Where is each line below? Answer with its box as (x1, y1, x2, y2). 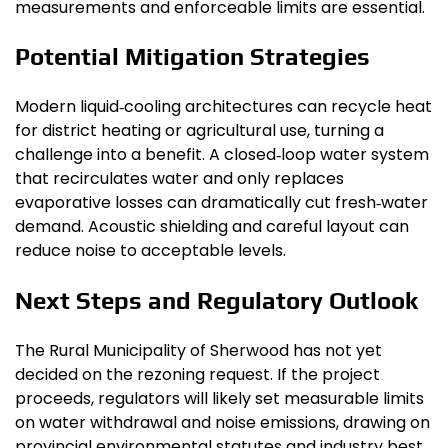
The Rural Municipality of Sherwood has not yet (15, 339, 382, 363)
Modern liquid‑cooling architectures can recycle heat (15, 95, 432, 119)
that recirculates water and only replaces (15, 167, 344, 191)
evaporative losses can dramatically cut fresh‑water (15, 191, 428, 215)
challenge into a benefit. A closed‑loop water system (15, 143, 429, 167)
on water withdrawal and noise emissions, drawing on (15, 411, 430, 435)
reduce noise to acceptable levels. (15, 239, 286, 263)
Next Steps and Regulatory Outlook (15, 287, 418, 315)
